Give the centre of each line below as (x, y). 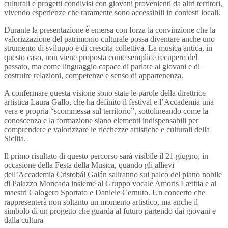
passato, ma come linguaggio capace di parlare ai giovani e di (102, 66)
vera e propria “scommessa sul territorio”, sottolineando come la (106, 111)
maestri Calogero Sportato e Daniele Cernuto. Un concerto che (105, 193)
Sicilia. (15, 139)
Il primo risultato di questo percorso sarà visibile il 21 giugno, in (106, 156)
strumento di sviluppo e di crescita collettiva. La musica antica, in (108, 48)
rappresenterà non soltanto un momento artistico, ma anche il (101, 202)
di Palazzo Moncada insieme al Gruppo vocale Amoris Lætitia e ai (110, 183)
